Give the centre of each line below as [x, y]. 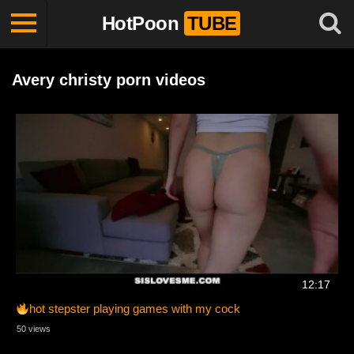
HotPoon [140, 23]
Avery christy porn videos [109, 80]
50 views [34, 329]
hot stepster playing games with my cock [135, 309]
